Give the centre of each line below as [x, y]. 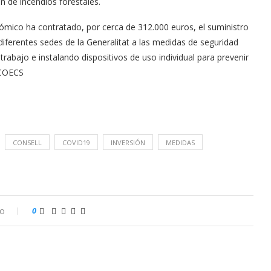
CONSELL [27, 142]
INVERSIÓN [128, 142]
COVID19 [76, 142]
